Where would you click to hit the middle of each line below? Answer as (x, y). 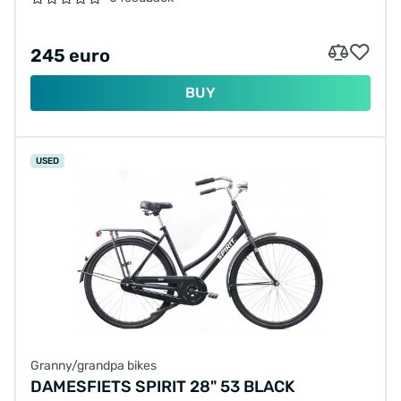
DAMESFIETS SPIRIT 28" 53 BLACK (162, 387)
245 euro (70, 55)
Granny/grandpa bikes (94, 366)
